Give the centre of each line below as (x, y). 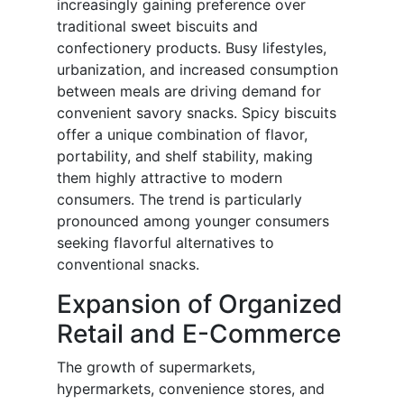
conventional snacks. (128, 265)
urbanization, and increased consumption (197, 70)
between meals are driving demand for (189, 92)
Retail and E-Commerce (199, 334)
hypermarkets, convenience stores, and (191, 389)
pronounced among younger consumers (193, 221)
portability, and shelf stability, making (185, 156)
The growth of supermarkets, (156, 367)
